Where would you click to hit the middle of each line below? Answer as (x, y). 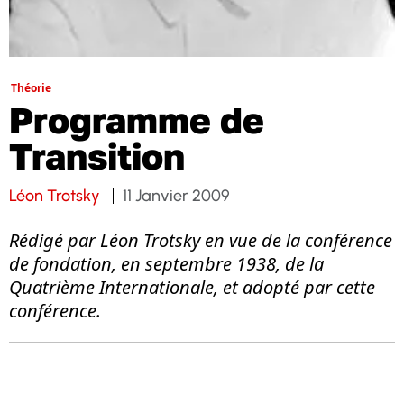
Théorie (31, 87)
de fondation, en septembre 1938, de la (166, 263)
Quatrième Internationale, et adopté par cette (192, 287)
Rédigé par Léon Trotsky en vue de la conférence (201, 240)
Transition (97, 156)
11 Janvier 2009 (176, 195)
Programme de (137, 119)
